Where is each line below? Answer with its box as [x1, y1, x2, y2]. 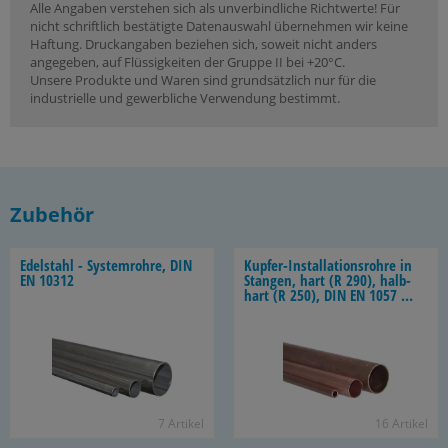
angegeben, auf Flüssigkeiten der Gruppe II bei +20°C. [30, 53, 345, 71]
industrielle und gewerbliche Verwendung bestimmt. [30, 89, 340, 107]
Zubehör [10, 201, 94, 228]
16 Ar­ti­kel [375, 415, 428, 432]
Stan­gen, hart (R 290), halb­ [244, 270, 411, 290]
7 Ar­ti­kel [158, 415, 204, 432]
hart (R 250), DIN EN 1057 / [244, 285, 407, 305]
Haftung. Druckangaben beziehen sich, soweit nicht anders [30, 35, 377, 53]
